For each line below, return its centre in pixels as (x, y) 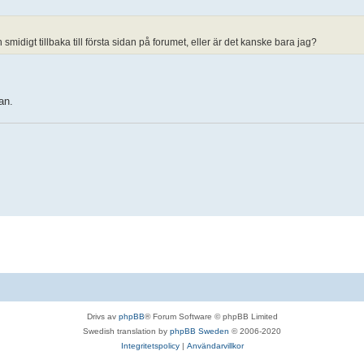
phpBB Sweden (199, 331)
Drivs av (102, 316)
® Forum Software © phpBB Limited (211, 316)
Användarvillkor (215, 346)
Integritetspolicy (150, 346)
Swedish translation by (126, 331)
